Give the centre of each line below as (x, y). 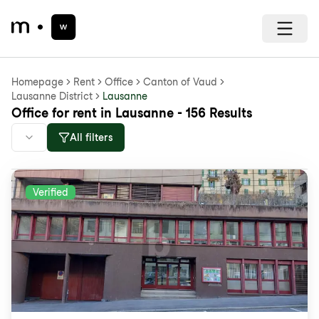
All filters (91, 137)
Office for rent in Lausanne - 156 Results (132, 113)
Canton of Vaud (180, 82)
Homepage (37, 82)
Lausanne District (52, 96)
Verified (51, 192)
